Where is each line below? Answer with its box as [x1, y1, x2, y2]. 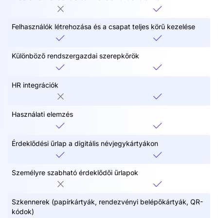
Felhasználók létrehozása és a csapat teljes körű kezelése [12, 22, 195, 31]
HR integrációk [12, 80, 58, 89]
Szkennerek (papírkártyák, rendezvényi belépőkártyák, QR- [12, 197, 203, 206]
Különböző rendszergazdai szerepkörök [12, 51, 139, 60]
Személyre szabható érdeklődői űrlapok [12, 168, 138, 177]
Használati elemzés [12, 109, 73, 118]
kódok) [12, 207, 34, 216]
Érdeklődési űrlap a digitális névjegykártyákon [12, 139, 158, 147]
